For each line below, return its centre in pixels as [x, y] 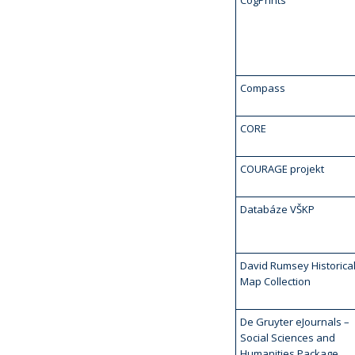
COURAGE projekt [282, 169]
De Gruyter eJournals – [295, 322]
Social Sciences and [288, 338]
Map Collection [275, 281]
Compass [263, 88]
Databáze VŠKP [277, 209]
